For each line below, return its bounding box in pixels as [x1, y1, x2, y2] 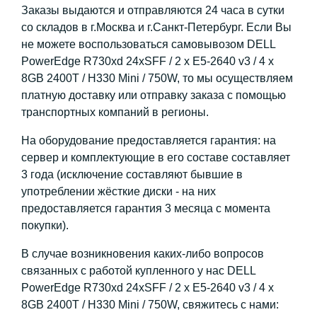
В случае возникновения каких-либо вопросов [21, 248, 264, 260]
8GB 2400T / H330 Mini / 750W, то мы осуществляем [21, 72, 293, 84]
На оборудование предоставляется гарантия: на [21, 134, 276, 146]
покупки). [21, 219, 69, 231]
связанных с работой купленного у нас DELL [21, 265, 255, 277]
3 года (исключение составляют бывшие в [21, 168, 243, 180]
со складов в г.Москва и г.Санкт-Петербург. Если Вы [21, 21, 292, 33]
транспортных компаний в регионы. [21, 106, 209, 118]
